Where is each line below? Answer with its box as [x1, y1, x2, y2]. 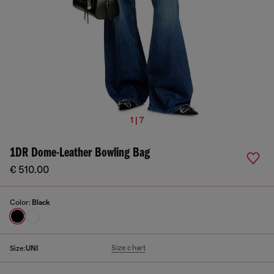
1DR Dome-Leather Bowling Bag [10, 146, 150, 160]
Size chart [111, 243, 146, 252]
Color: [10, 198, 32, 207]
